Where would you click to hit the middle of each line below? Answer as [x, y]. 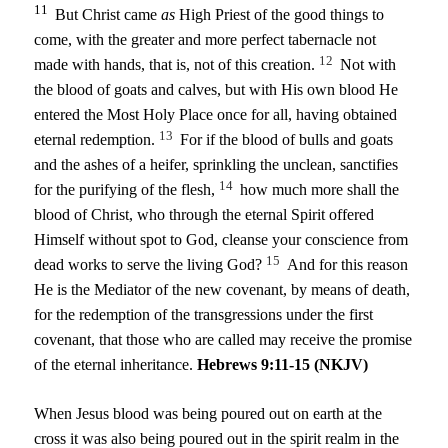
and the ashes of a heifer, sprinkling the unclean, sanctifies [216, 165]
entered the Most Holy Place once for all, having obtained [216, 115]
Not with [366, 65]
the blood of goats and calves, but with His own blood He [216, 90]
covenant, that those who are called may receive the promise [223, 340]
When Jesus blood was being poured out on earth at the [208, 414]
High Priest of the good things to [280, 15]
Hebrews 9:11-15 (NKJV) [283, 365]
